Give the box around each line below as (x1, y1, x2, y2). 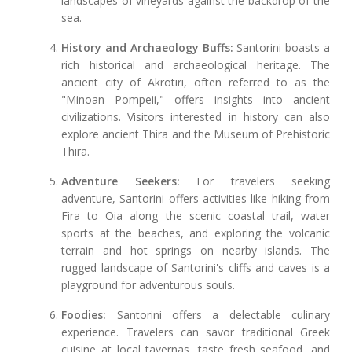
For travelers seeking (179, 174, 330, 189)
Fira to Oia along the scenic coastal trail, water (61, 208, 330, 224)
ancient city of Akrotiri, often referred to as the (61, 75, 330, 90)
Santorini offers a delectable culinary (106, 307, 330, 323)
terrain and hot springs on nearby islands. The (61, 243, 330, 258)
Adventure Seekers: (61, 174, 180, 189)
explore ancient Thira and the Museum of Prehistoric (61, 126, 330, 142)
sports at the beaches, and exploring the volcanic (61, 225, 330, 241)
